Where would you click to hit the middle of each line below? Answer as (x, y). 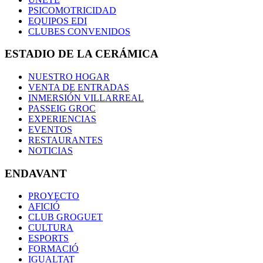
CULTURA (51, 228)
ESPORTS (48, 238)
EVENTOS (50, 129)
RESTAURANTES (65, 140)
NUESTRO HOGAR (69, 76)
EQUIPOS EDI (58, 21)
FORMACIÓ (53, 249)
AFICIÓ (44, 207)
